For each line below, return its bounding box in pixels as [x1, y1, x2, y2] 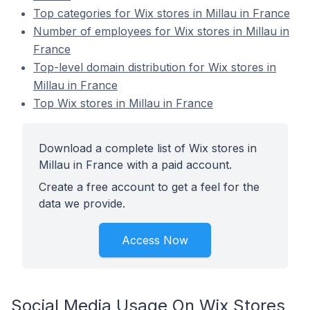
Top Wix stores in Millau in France [33, 96, 213, 110]
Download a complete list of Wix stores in [39, 141, 257, 155]
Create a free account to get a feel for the [39, 180, 259, 194]
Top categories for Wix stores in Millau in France [33, 6, 290, 20]
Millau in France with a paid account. [39, 158, 232, 172]
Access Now [122, 233, 188, 247]
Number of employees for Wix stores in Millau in [33, 24, 289, 38]
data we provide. [39, 197, 125, 210]
